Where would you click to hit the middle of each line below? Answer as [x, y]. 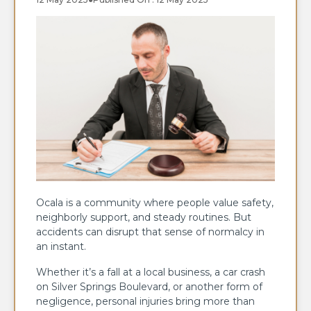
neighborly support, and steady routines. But [144, 217]
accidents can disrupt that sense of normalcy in [150, 232]
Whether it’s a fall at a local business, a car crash [151, 272]
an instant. [61, 246]
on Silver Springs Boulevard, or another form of [149, 286]
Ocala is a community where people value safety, [155, 202]
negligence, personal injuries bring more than [145, 301]
